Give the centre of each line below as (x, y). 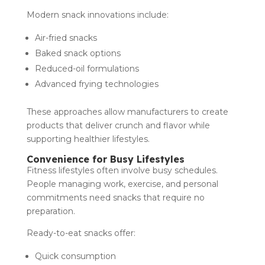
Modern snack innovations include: (97, 14)
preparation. (51, 211)
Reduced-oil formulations (88, 68)
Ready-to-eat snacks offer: (81, 233)
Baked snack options (79, 53)
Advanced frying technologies (98, 84)
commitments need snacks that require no (115, 197)
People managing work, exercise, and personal (122, 184)
